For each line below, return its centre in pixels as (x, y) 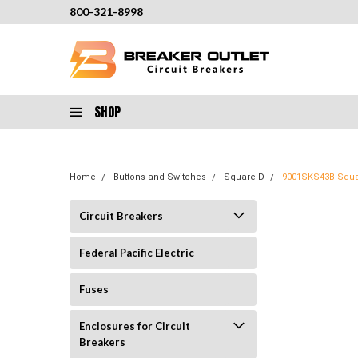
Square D (244, 177)
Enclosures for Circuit (135, 326)
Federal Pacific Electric (137, 253)
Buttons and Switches (160, 177)
